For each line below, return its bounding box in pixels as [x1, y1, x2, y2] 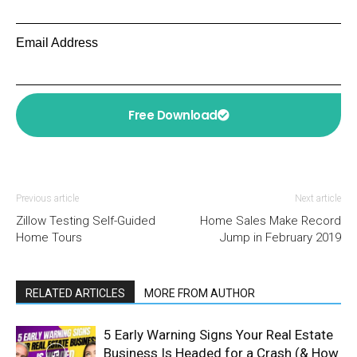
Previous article [16, 193, 79, 204]
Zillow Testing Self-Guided [16, 214, 155, 228]
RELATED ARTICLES [25, 287, 125, 300]
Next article [295, 193, 341, 204]
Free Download [128, 107, 218, 124]
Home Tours [16, 230, 82, 245]
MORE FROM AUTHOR [144, 287, 255, 300]
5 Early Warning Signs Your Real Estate [104, 327, 333, 343]
